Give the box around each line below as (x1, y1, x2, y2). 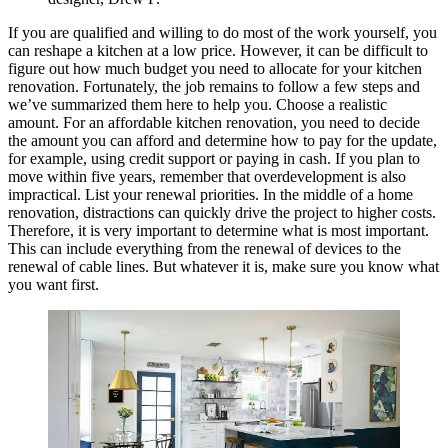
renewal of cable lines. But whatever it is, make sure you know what (8, 258, 439, 276)
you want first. (8, 276, 99, 294)
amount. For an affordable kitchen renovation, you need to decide (8, 114, 420, 132)
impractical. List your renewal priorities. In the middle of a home (8, 186, 413, 204)
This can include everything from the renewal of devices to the (8, 240, 401, 258)
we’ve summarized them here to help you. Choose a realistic (8, 96, 387, 114)
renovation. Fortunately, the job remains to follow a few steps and (8, 78, 420, 96)
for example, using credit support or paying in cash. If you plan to (8, 150, 420, 168)
